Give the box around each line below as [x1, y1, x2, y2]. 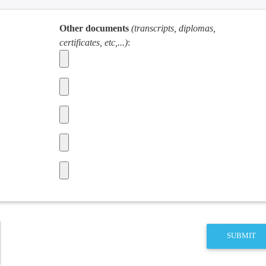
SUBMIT [227, 232, 256, 240]
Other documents [59, 23, 129, 33]
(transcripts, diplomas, [131, 23, 216, 33]
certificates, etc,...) [59, 37, 128, 47]
